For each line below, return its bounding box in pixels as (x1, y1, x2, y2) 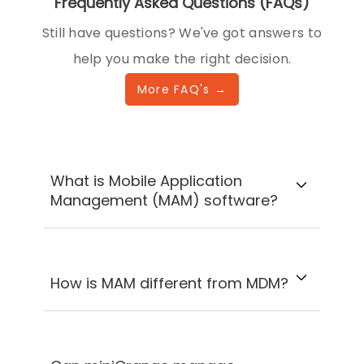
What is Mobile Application (50, 171, 243, 192)
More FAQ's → (136, 81, 227, 98)
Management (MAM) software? (50, 190, 279, 211)
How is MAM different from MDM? (50, 273, 289, 294)
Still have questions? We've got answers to (41, 24, 323, 43)
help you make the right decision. (72, 50, 292, 69)
